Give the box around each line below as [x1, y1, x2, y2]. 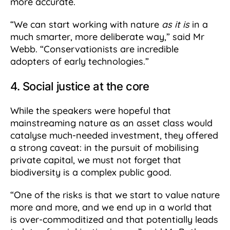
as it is [162, 18, 189, 31]
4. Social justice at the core [10, 80, 149, 93]
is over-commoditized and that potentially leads [10, 214, 218, 226]
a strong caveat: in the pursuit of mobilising [10, 142, 199, 154]
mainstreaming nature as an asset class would [10, 117, 213, 129]
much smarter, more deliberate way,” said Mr [10, 31, 204, 43]
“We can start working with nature [10, 18, 162, 31]
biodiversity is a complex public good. [10, 166, 174, 179]
